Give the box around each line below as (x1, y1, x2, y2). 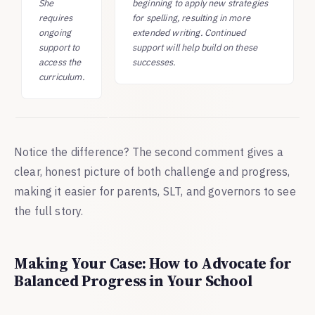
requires (39, 11, 73, 24)
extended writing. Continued (132, 26, 246, 39)
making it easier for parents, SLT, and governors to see (14, 184, 296, 198)
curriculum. (39, 70, 84, 83)
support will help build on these (132, 41, 258, 53)
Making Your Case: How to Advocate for (14, 252, 292, 274)
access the (39, 56, 82, 68)
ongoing (39, 26, 72, 39)
